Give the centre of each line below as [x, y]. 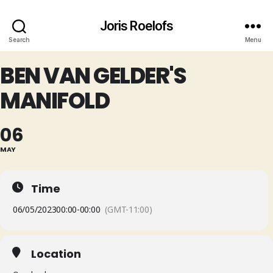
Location [56, 254]
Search [19, 39]
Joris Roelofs [136, 26]
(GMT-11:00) [129, 209]
